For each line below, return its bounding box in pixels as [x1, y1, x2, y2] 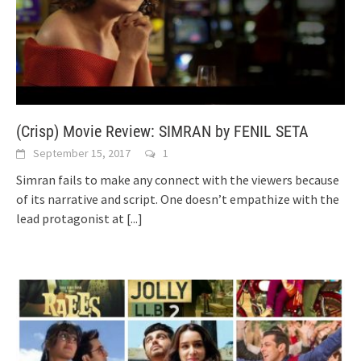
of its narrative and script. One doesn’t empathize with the [16, 191, 339, 208]
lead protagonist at [16, 210, 127, 227]
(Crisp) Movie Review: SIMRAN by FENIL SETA [16, 122, 309, 142]
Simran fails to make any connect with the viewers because [16, 172, 339, 189]
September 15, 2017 [33, 146, 131, 161]
